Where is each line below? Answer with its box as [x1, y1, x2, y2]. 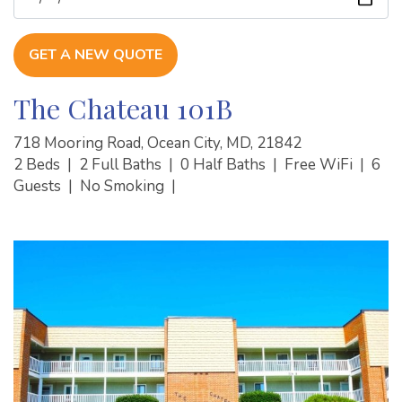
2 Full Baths [79, 153, 165, 175]
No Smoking [80, 175, 168, 197]
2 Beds [13, 153, 64, 175]
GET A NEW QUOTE [29, 44, 162, 65]
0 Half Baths [180, 153, 269, 175]
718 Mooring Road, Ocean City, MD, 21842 [13, 132, 301, 153]
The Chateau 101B [13, 89, 232, 127]
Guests [13, 175, 65, 197]
